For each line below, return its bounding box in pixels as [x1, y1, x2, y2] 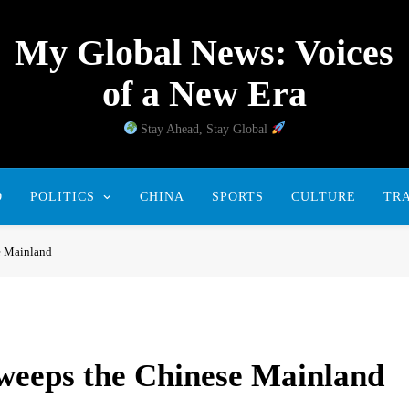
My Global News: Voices [15, 32, 394, 73]
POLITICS [29, 189, 95, 204]
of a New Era [101, 73, 307, 114]
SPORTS [211, 189, 264, 204]
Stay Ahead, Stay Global [137, 121, 272, 136]
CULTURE [290, 189, 356, 204]
